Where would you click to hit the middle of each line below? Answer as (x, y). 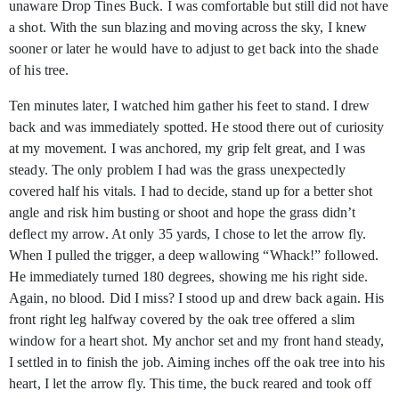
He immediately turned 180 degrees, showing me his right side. (189, 277)
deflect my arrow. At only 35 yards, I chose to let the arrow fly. (188, 234)
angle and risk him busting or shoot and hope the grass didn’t (183, 213)
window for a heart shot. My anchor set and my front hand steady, (197, 341)
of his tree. (39, 70)
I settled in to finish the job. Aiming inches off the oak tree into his (197, 362)
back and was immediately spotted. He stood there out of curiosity (197, 127)
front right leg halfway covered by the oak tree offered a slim (182, 320)
